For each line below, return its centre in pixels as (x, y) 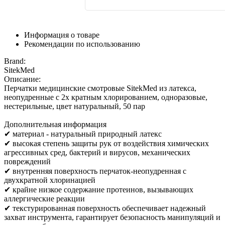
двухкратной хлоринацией (50, 180)
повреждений (27, 161)
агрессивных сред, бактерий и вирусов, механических (97, 152)
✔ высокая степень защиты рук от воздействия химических (106, 143)
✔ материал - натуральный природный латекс (83, 134)
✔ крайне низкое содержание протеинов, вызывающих (99, 190)
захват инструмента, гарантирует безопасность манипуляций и (112, 217)
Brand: (15, 61)
